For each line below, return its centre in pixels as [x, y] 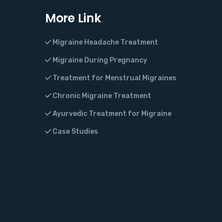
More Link [73, 18]
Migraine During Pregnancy [99, 60]
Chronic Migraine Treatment [101, 96]
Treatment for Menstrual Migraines [114, 78]
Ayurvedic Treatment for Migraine [111, 114]
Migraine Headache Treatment [105, 43]
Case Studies [75, 132]
